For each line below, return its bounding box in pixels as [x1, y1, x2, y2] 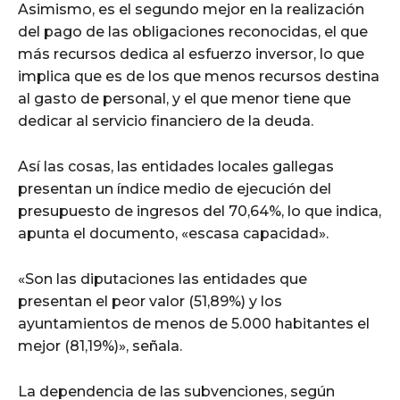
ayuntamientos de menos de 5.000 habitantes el [18, 315, 370, 333]
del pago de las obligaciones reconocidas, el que [18, 23, 368, 41]
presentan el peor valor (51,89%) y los [18, 293, 282, 311]
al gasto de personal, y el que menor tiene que [18, 90, 351, 108]
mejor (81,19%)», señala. [18, 337, 182, 355]
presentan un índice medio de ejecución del [18, 180, 331, 198]
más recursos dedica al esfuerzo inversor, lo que [18, 46, 364, 63]
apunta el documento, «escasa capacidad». [18, 225, 329, 243]
